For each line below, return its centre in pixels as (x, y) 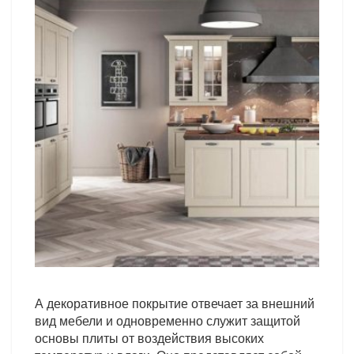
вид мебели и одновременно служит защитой (168, 320)
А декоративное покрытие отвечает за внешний (175, 303)
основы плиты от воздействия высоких (150, 338)
